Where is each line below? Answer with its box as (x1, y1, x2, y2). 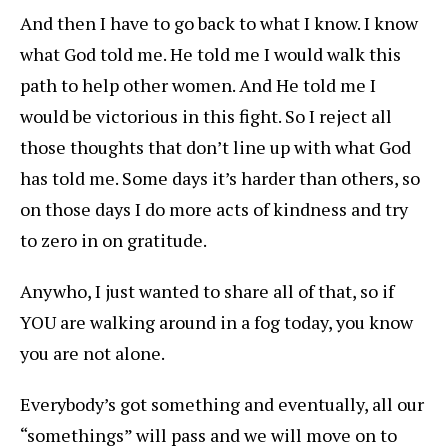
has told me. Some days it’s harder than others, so (20, 166, 420, 191)
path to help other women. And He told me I (20, 73, 376, 98)
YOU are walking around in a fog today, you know (20, 310, 413, 335)
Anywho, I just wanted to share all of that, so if (20, 279, 394, 304)
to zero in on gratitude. (20, 228, 207, 253)
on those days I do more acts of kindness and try (20, 197, 408, 222)
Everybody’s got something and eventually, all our (20, 392, 424, 417)
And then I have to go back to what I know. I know (20, 11, 418, 36)
